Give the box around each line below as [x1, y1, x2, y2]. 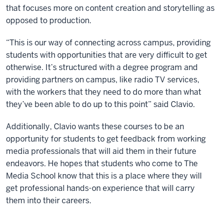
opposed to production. [6, 15, 91, 26]
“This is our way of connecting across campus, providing [6, 37, 211, 48]
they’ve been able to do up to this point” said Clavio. [6, 99, 195, 110]
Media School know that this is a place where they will [6, 171, 202, 181]
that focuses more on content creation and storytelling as [6, 3, 215, 13]
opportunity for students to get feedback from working [6, 134, 206, 144]
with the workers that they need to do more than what [6, 87, 201, 97]
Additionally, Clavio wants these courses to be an [6, 121, 184, 132]
